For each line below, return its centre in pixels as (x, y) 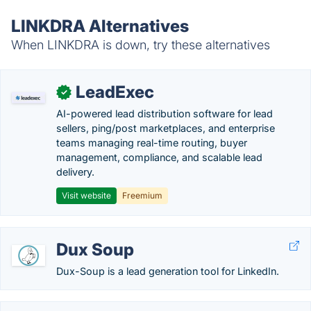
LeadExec (115, 92)
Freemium (142, 195)
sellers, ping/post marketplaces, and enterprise (166, 128)
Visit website (86, 195)
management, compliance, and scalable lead (159, 157)
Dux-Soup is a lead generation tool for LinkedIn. (168, 271)
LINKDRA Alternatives (100, 26)
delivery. (75, 172)
